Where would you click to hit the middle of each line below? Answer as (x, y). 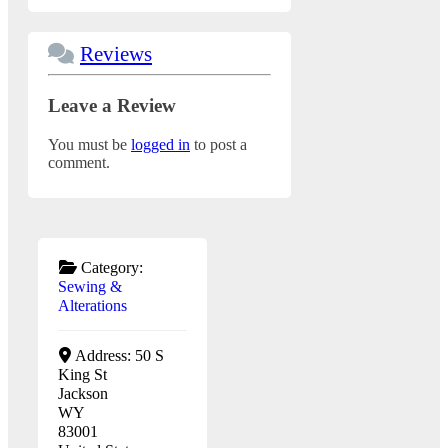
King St (82, 374)
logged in (160, 144)
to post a (218, 144)
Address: (104, 355)
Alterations (92, 305)
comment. (79, 162)
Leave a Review (112, 105)
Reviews (116, 54)
